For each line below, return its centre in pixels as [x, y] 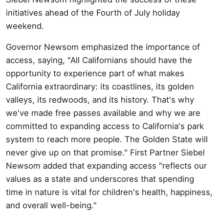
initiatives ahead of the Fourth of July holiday [93, 12]
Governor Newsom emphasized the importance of [103, 47]
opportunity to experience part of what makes [95, 73]
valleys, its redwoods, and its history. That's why [100, 99]
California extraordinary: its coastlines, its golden [100, 86]
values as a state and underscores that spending [100, 179]
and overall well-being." [51, 205]
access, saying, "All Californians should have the [99, 60]
